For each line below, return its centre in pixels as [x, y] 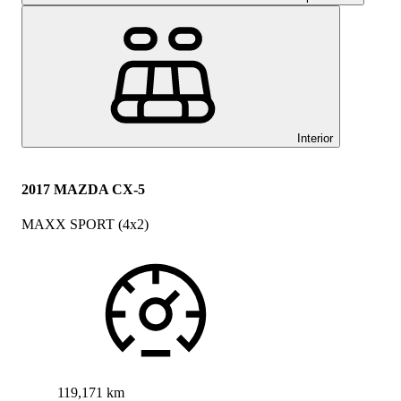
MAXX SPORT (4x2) [85, 224]
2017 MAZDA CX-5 [83, 189]
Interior [315, 139]
